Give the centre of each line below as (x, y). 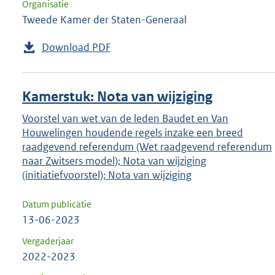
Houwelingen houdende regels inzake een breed (133, 133)
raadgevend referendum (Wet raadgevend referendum (147, 147)
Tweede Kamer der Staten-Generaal (104, 20)
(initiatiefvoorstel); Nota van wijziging (107, 175)
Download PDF (76, 48)
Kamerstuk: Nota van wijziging (117, 97)
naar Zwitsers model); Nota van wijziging (114, 161)
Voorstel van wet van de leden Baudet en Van (125, 119)
